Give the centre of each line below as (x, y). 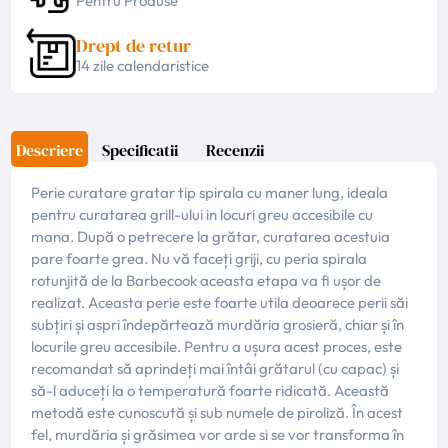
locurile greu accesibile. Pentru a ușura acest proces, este (217, 347)
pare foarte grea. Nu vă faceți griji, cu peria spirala (199, 259)
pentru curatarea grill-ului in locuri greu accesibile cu (202, 215)
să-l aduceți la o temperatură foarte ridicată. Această (210, 391)
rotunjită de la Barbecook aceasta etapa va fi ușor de (206, 281)
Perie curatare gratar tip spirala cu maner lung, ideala (210, 193)
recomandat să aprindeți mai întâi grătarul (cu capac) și (215, 369)
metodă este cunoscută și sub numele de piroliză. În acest (217, 413)
